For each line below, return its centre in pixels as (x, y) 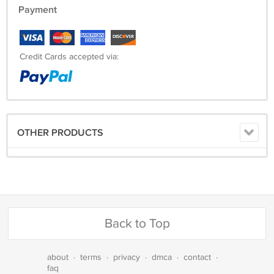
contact (197, 257)
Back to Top (137, 223)
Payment (38, 10)
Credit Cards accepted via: (69, 57)
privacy (127, 257)
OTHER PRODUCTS (60, 133)
